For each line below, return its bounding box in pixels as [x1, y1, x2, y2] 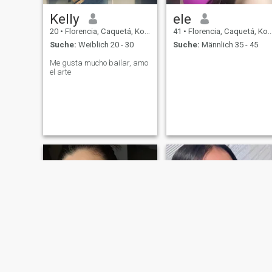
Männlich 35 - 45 [199, 40, 258, 50]
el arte [49, 67, 71, 77]
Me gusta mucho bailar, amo [49, 58, 148, 68]
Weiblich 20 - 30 [76, 40, 134, 50]
